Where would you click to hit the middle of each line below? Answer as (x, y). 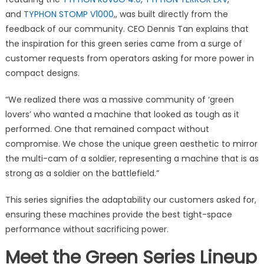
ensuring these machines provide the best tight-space (118, 214)
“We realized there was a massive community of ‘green (119, 99)
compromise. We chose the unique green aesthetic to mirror (131, 143)
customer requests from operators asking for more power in (129, 58)
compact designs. (42, 73)
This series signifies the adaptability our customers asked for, (131, 199)
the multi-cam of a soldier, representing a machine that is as (132, 158)
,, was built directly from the (171, 14)
